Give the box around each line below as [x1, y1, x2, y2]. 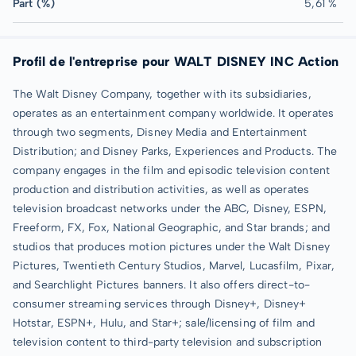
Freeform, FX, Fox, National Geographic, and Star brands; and [13, 220, 331, 234]
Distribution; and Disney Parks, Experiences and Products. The [13, 144, 338, 158]
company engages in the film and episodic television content [13, 163, 330, 177]
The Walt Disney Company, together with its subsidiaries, [13, 87, 311, 101]
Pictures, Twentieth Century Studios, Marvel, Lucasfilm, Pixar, [13, 258, 335, 273]
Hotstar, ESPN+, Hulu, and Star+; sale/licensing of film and [13, 315, 315, 330]
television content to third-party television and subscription [13, 335, 323, 349]
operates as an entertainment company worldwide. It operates [13, 106, 334, 120]
